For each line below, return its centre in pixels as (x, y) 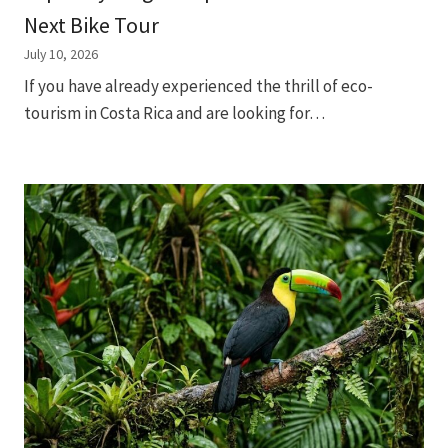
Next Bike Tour (91, 24)
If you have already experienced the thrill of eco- (198, 86)
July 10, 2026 (61, 53)
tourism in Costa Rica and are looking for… (174, 113)
